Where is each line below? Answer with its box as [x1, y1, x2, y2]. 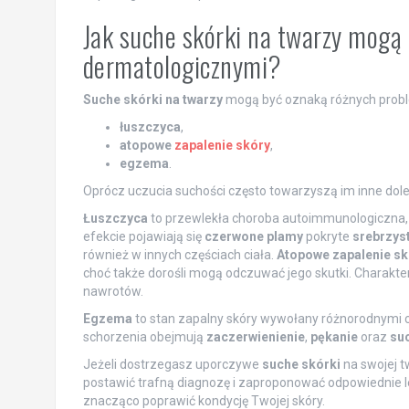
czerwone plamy [204, 228, 303, 244]
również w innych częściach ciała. [82, 246, 277, 262]
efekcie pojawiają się [82, 228, 204, 244]
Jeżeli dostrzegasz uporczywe [82, 356, 262, 372]
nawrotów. [82, 283, 143, 299]
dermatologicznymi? [82, 45, 282, 87]
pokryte [302, 228, 352, 244]
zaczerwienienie [205, 329, 305, 344]
